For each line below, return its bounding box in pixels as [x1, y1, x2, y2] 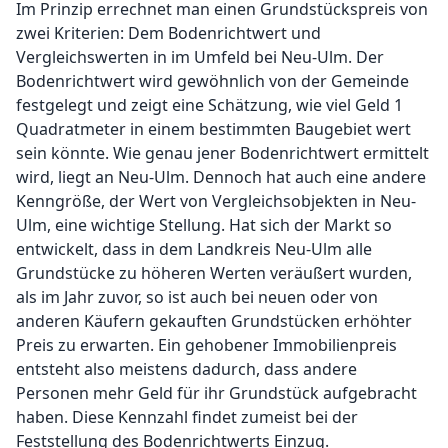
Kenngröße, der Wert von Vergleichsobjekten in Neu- [16, 190, 416, 212]
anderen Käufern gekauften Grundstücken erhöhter [16, 310, 412, 332]
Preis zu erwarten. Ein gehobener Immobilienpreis [16, 334, 397, 356]
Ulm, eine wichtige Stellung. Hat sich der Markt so [16, 214, 392, 236]
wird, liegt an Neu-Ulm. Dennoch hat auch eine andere [16, 166, 426, 188]
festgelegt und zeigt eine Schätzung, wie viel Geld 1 [16, 94, 403, 116]
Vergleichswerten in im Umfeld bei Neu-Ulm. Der [16, 46, 384, 68]
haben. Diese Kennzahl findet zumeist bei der [16, 406, 358, 428]
